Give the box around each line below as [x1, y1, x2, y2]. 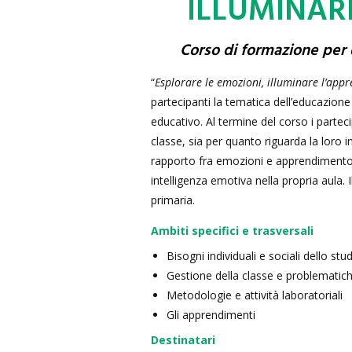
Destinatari [151, 332, 215, 347]
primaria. [151, 192, 195, 207]
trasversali [252, 223, 313, 238]
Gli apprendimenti [167, 307, 255, 322]
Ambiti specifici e [151, 223, 252, 238]
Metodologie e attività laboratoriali [167, 288, 343, 302]
